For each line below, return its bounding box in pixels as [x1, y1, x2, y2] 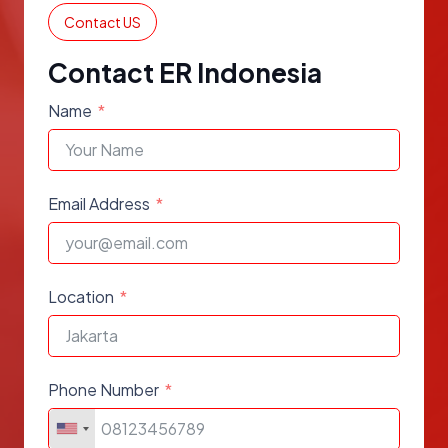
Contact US [64, 13, 141, 32]
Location [48, 285, 114, 307]
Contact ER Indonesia [48, 56, 322, 90]
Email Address [48, 192, 150, 214]
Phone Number [48, 378, 159, 400]
